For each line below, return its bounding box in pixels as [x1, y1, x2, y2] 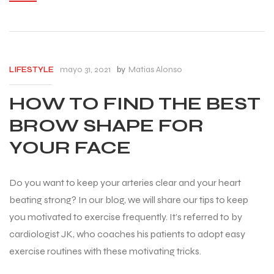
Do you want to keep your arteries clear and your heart [9, 176, 241, 188]
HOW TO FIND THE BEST [9, 92, 261, 115]
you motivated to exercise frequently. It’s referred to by [9, 210, 242, 223]
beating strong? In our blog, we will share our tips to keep [9, 193, 248, 206]
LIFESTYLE [9, 64, 54, 75]
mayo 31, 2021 [60, 64, 111, 75]
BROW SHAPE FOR [9, 114, 204, 137]
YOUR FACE [9, 136, 131, 159]
